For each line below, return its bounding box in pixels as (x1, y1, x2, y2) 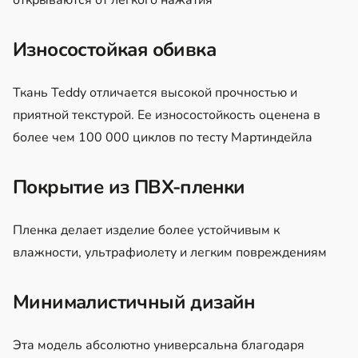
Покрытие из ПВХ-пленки (13, 173, 245, 200)
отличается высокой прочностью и (89, 83, 297, 101)
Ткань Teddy (13, 83, 86, 101)
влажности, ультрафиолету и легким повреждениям (13, 243, 330, 261)
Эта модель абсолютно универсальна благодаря (13, 336, 304, 354)
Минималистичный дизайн (13, 288, 256, 315)
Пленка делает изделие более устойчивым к (13, 221, 280, 239)
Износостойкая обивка (13, 36, 221, 62)
